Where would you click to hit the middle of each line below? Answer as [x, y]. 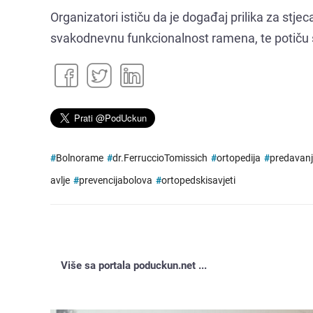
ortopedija [239, 158]
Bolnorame [80, 158]
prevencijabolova [116, 180]
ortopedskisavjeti [198, 180]
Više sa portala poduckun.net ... [134, 265]
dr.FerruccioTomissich [160, 158]
